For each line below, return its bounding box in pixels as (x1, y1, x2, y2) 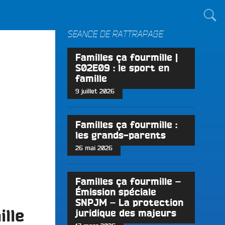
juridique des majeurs (75, 208, 176, 218)
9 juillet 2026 (75, 88, 115, 95)
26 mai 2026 (75, 145, 113, 152)
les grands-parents (75, 131, 166, 141)
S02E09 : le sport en (75, 63, 169, 73)
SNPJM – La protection (75, 198, 183, 208)
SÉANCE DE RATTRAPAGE (67, 30, 163, 39)
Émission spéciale (75, 187, 156, 197)
